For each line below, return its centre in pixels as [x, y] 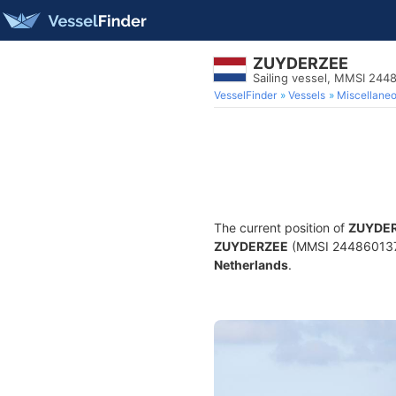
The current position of [281, 228]
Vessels [307, 95]
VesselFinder [245, 95]
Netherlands [251, 265]
